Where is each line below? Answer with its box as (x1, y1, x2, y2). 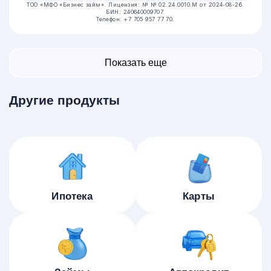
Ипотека (51, 191, 93, 202)
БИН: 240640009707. (106, 8, 165, 15)
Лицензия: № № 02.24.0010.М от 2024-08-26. (108, 1, 244, 8)
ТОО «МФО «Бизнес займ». (27, 1, 109, 8)
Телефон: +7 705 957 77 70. (96, 16, 175, 22)
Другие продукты (9, 93, 120, 107)
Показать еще (104, 57, 167, 68)
